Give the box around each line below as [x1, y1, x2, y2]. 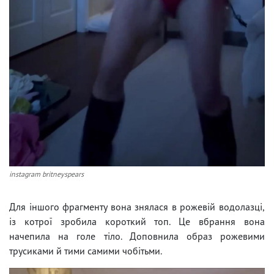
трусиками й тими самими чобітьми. [9, 244, 162, 257]
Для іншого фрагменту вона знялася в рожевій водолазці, [9, 200, 265, 213]
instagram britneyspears [9, 169, 84, 179]
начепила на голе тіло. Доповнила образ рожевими [9, 229, 265, 242]
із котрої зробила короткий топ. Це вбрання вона [9, 215, 265, 228]
